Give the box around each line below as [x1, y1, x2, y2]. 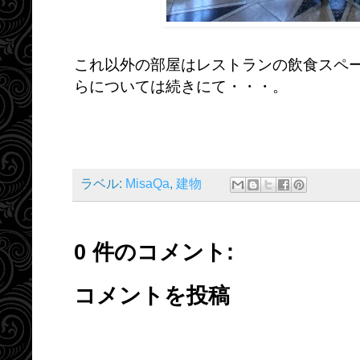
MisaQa [125, 177, 170, 191]
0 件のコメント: [74, 239, 234, 265]
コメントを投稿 [74, 283, 230, 309]
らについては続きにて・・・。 [74, 77, 288, 95]
